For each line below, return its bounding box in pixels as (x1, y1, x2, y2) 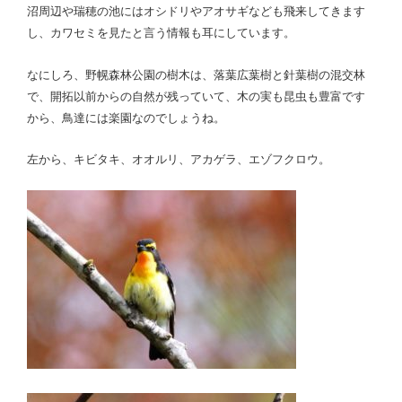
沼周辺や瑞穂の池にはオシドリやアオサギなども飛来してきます (27, 4, 365, 18)
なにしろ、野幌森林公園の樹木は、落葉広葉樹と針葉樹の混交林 (27, 67, 365, 82)
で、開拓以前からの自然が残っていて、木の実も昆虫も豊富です (27, 89, 365, 103)
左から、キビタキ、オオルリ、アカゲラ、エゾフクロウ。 (27, 153, 330, 166)
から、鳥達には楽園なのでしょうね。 (27, 110, 225, 125)
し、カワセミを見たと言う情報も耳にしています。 (27, 26, 295, 39)
